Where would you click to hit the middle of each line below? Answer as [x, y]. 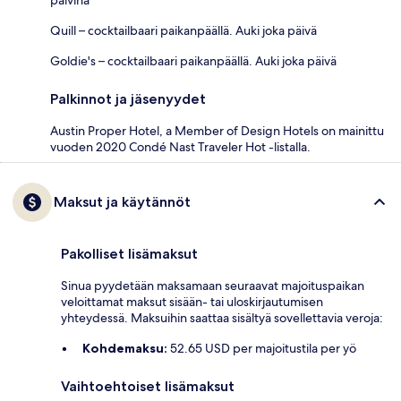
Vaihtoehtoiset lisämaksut [148, 386]
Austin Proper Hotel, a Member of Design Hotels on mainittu [217, 130]
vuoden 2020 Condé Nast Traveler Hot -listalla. [180, 146]
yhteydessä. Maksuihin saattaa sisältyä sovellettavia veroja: [222, 317]
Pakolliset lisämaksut [129, 253]
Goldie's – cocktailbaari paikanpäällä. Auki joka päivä [193, 60]
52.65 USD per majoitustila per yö [262, 348]
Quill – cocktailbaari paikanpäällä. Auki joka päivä [183, 30]
